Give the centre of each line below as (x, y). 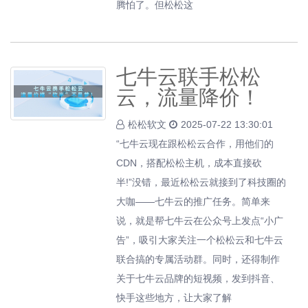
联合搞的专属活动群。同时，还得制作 (198, 259)
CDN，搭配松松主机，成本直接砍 (189, 163)
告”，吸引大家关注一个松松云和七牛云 (200, 240)
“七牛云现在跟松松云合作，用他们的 (195, 144)
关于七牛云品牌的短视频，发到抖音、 (198, 278)
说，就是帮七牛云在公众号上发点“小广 (200, 221)
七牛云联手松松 (189, 77)
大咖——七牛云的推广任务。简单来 (194, 201)
